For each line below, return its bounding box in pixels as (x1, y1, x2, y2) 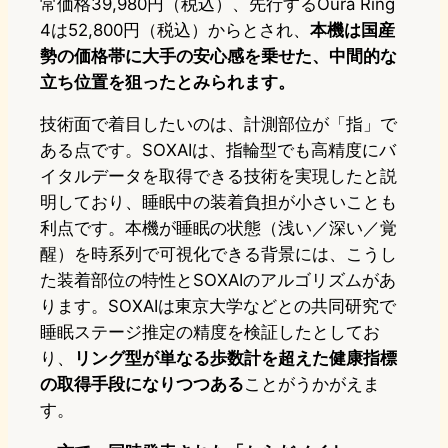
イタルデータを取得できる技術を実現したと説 (40, 166, 397, 187)
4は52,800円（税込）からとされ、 (40, 20, 310, 41)
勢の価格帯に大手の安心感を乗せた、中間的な (40, 46, 397, 67)
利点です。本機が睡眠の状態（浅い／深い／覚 (40, 218, 397, 239)
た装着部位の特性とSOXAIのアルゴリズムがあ (40, 270, 396, 291)
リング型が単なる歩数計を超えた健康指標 (74, 348, 397, 369)
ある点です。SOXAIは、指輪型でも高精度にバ (40, 140, 396, 161)
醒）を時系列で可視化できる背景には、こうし (40, 244, 397, 265)
